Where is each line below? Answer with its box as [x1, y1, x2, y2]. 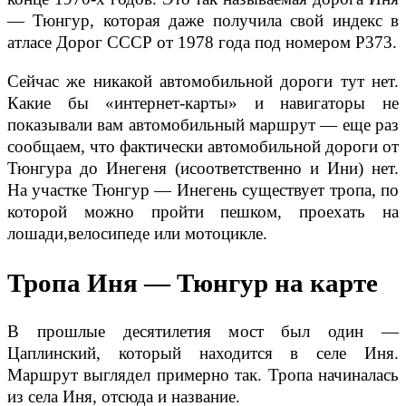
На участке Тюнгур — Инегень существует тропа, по [7, 179, 399, 199]
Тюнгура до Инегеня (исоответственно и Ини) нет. [7, 158, 399, 178]
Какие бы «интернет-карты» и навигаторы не [7, 92, 399, 112]
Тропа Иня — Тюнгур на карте [7, 268, 378, 297]
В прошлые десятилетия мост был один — [7, 322, 399, 342]
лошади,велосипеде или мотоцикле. [7, 223, 267, 243]
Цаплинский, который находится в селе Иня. [7, 343, 399, 363]
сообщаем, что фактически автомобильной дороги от [7, 136, 399, 156]
